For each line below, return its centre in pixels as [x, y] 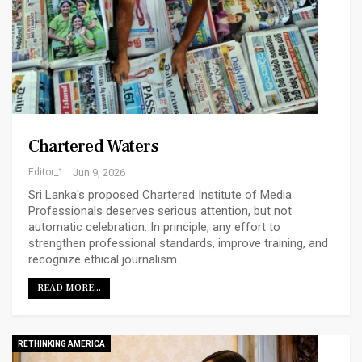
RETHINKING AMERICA [61, 344]
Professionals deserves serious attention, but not [160, 211]
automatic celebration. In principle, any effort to [154, 227]
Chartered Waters [94, 147]
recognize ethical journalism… [106, 260]
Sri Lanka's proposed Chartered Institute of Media [160, 195]
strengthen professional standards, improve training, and [178, 244]
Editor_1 [46, 173]
